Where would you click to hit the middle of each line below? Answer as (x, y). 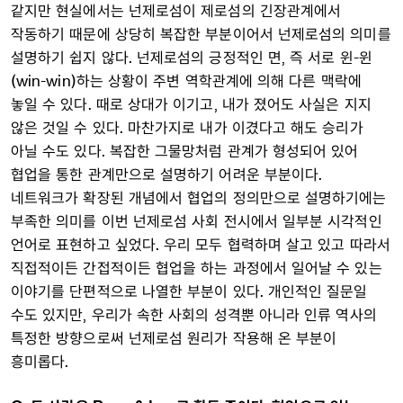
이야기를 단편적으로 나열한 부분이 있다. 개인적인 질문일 (189, 291)
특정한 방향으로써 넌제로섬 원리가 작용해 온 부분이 (174, 338)
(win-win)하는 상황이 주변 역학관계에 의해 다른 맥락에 (186, 81)
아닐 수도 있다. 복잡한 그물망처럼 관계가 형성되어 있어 (185, 151)
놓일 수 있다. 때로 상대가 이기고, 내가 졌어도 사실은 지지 (191, 104)
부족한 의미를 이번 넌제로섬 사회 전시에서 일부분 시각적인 (197, 221)
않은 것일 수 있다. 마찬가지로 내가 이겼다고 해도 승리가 (187, 127)
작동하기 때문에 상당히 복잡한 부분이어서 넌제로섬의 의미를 (201, 34)
